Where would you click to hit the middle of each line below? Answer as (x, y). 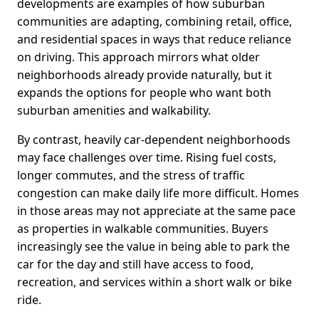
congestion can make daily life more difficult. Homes (158, 193)
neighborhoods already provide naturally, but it (145, 75)
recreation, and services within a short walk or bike (155, 282)
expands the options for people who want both (144, 93)
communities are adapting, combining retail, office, (155, 22)
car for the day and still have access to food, (135, 265)
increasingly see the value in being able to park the (153, 247)
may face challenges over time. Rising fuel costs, (147, 158)
